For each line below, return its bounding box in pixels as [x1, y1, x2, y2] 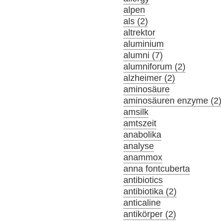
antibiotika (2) [123, 186, 177, 197]
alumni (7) [123, 50, 163, 61]
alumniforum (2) [123, 62, 186, 72]
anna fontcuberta [123, 164, 190, 174]
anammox [123, 152, 163, 163]
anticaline [123, 198, 161, 208]
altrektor [123, 28, 156, 38]
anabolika [123, 130, 162, 140]
